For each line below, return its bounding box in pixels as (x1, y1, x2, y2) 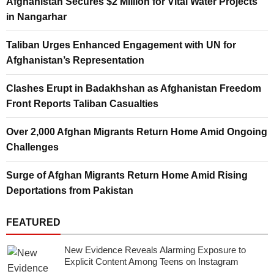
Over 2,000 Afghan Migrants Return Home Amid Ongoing (6, 126, 267, 137)
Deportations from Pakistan (6, 185, 133, 196)
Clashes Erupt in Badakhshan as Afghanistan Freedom (6, 83, 261, 94)
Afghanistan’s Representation (6, 54, 144, 65)
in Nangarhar (6, 11, 67, 22)
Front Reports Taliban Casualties (6, 98, 158, 109)
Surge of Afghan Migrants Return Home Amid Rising (6, 169, 248, 180)
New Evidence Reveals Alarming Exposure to (64, 244, 246, 255)
